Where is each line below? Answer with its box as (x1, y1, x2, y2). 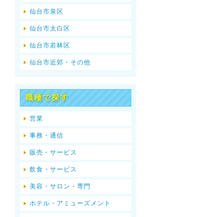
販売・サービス (30, 149, 77, 156)
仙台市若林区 (30, 42, 70, 49)
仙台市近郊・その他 (30, 59, 91, 66)
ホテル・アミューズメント (30, 200, 111, 207)
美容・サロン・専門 (30, 183, 91, 190)
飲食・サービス (30, 166, 77, 173)
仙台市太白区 (30, 25, 70, 32)
